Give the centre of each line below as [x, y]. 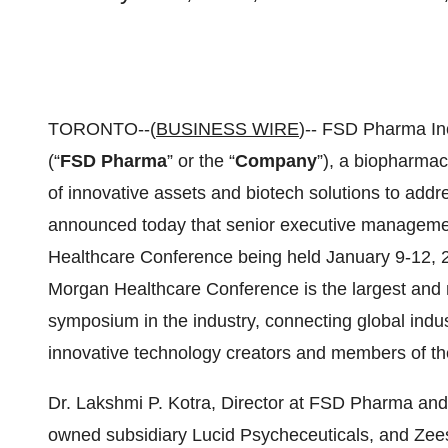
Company [276, 161]
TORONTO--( [102, 129]
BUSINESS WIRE [227, 129]
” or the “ [201, 161]
